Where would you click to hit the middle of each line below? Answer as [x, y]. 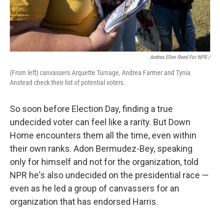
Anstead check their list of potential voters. [68, 82]
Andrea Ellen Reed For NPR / [180, 57]
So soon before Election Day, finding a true [91, 109]
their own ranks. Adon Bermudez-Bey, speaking [101, 149]
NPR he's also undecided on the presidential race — [109, 175]
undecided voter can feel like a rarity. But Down [100, 122]
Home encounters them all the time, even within [103, 135]
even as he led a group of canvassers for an [95, 188]
